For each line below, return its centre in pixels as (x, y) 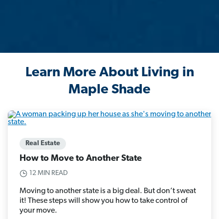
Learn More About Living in (109, 73)
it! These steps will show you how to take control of (103, 201)
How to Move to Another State (81, 159)
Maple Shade (109, 90)
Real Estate (43, 144)
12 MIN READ (49, 174)
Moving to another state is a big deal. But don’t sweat (108, 191)
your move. (38, 211)
